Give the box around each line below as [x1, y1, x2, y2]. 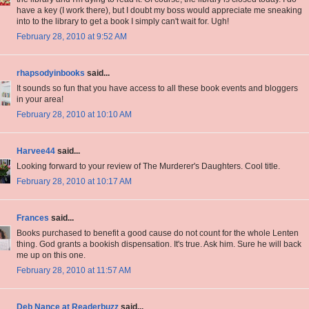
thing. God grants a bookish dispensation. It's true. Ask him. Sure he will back [17, 239, 301, 250]
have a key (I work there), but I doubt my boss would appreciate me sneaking [17, 6, 302, 16]
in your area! [17, 94, 63, 105]
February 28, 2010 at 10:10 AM [17, 110, 132, 120]
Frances [17, 213, 49, 223]
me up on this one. [17, 250, 86, 261]
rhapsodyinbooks [17, 68, 85, 79]
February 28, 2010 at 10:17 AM [17, 177, 132, 187]
